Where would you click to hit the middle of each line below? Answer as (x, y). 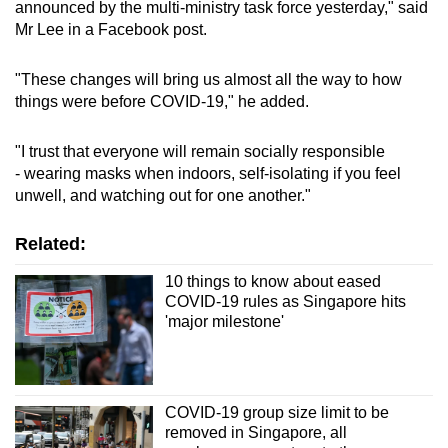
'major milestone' (224, 321)
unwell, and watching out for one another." (163, 195)
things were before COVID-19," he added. (164, 101)
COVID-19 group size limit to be (276, 413)
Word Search (155, 16)
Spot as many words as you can (207, 41)
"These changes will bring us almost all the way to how (208, 79)
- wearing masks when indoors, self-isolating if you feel (208, 173)
